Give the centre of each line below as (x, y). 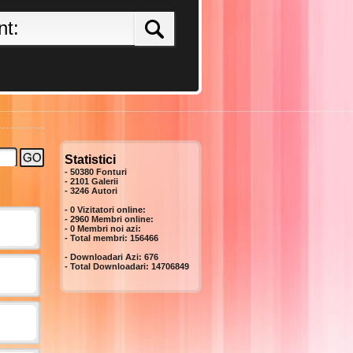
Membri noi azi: (108, 229)
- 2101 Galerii (91, 181)
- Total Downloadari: (108, 266)
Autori (104, 191)
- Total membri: (97, 238)
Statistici (90, 160)
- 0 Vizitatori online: (105, 210)
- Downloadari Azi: (104, 257)
